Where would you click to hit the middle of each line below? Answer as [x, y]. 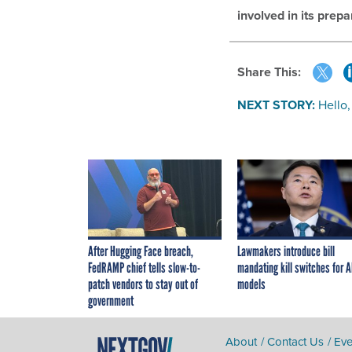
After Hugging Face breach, [141, 252]
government [111, 301]
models [251, 285]
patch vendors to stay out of [143, 285]
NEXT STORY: [276, 105]
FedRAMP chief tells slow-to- [144, 268]
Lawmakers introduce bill [286, 252]
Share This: [273, 72]
